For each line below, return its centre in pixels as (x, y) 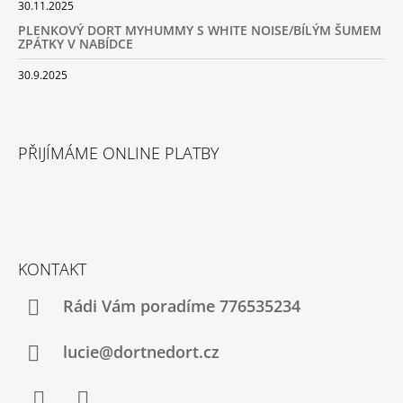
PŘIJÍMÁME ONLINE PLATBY (119, 152)
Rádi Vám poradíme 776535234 (181, 306)
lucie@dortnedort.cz (141, 352)
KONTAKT (52, 269)
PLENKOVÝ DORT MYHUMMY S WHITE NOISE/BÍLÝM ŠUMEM (200, 30)
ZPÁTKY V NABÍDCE (76, 43)
